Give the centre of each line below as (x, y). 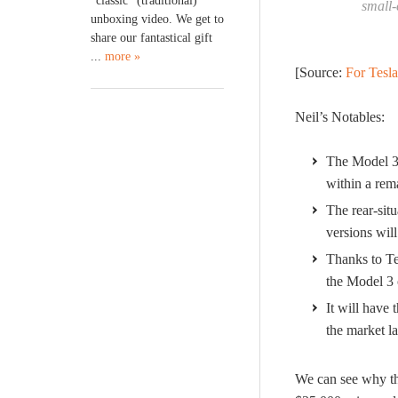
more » (123, 56)
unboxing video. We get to (157, 19)
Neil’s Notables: (340, 117)
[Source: (320, 72)
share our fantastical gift (151, 37)
